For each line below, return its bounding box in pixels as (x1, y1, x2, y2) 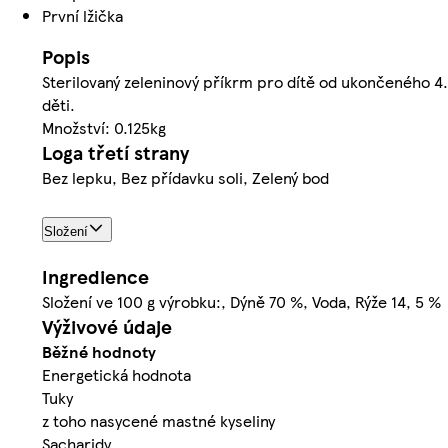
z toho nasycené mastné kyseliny (42, 409, 275, 433)
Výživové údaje (42, 313, 172, 341)
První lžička (42, 4, 123, 28)
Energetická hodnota (42, 363, 191, 387)
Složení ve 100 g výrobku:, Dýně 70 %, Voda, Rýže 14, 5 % (42, 290, 441, 314)
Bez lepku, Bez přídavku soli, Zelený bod (42, 166, 329, 190)
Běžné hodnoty (42, 340, 156, 364)
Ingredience (42, 263, 149, 291)
